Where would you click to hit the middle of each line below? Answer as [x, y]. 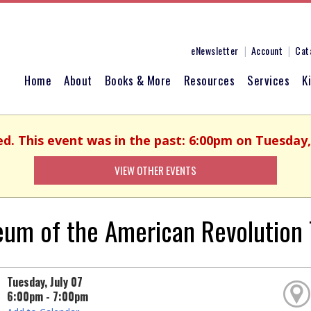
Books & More [138, 80]
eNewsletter [215, 50]
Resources [209, 80]
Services [268, 80]
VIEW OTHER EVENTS [155, 170]
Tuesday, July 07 [45, 282]
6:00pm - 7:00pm [48, 296]
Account [267, 50]
